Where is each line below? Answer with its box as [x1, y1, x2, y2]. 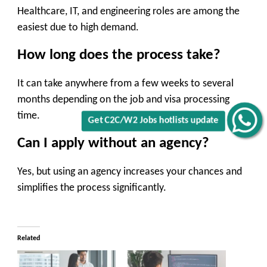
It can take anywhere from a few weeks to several [17, 77, 234, 89]
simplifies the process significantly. [17, 182, 166, 194]
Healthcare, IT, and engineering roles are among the [17, 5, 240, 17]
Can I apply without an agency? [17, 136, 209, 151]
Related [17, 234, 40, 242]
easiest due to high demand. [17, 21, 139, 33]
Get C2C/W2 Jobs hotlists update [99, 116, 221, 126]
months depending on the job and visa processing [17, 94, 229, 105]
